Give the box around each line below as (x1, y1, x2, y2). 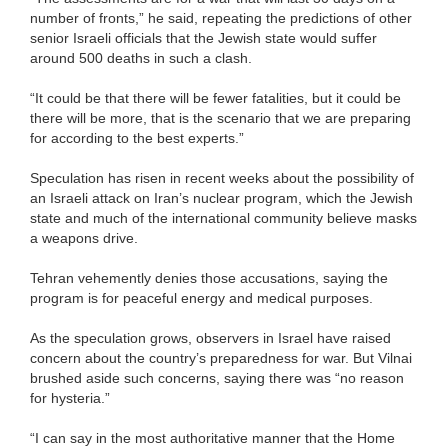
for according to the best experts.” (30, 129, 244, 146)
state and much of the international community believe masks (30, 209, 417, 226)
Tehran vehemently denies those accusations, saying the (30, 269, 388, 286)
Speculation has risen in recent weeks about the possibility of (30, 169, 414, 186)
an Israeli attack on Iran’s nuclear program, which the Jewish (30, 189, 413, 206)
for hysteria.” (30, 389, 110, 406)
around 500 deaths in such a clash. (30, 49, 252, 66)
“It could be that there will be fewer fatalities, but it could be (30, 89, 401, 106)
